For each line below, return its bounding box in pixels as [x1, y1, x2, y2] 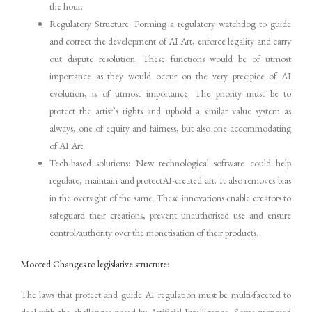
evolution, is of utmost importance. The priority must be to [49, 87, 291, 100]
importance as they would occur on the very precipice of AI [49, 70, 291, 83]
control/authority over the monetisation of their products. [49, 226, 259, 240]
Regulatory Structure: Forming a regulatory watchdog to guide [49, 17, 291, 31]
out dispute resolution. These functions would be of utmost [49, 52, 291, 65]
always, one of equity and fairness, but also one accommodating [49, 122, 291, 135]
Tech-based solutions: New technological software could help [49, 157, 291, 170]
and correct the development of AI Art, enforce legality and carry [49, 35, 291, 48]
